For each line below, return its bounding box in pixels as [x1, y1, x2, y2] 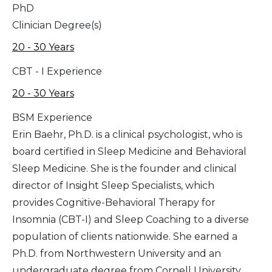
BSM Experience [12, 112, 92, 124]
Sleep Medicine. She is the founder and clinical [12, 163, 237, 175]
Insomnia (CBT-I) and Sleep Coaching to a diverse [12, 214, 249, 226]
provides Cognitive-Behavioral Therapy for [12, 197, 216, 209]
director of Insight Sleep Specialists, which [12, 180, 214, 192]
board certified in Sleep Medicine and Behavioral [12, 146, 246, 158]
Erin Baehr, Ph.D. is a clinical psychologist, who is [12, 129, 242, 141]
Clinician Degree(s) [12, 19, 102, 32]
